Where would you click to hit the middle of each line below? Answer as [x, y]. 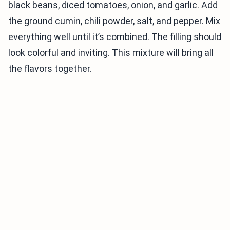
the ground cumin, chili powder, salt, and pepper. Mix [114, 21]
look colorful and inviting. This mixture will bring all [111, 53]
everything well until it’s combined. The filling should [115, 37]
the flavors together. [50, 69]
